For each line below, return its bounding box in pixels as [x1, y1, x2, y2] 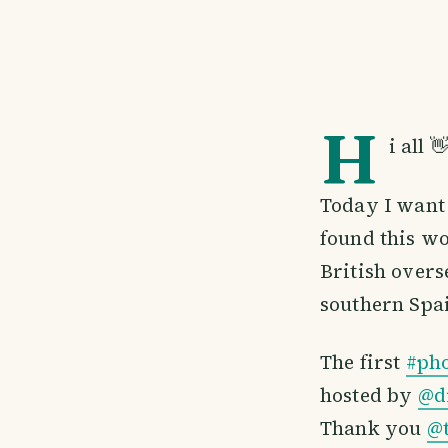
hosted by [320, 382, 418, 409]
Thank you [320, 415, 427, 442]
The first [320, 349, 406, 376]
